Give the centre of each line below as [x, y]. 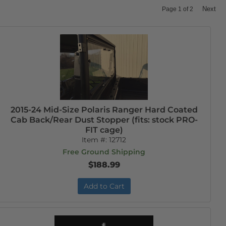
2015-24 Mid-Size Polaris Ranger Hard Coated [104, 110]
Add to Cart [104, 186]
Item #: [96, 140]
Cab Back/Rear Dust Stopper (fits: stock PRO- [104, 120]
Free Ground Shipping [104, 152]
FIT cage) [104, 130]
